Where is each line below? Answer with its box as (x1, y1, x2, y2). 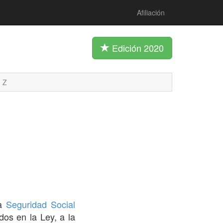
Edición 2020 (110, 41, 164, 54)
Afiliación (137, 7, 165, 17)
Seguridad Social (6, 197, 75, 211)
